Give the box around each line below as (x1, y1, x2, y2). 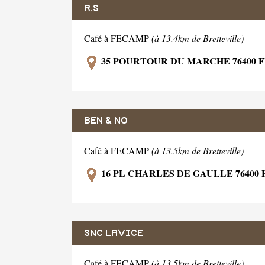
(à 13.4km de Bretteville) (151, 32, 244, 45)
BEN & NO (84, 116, 128, 126)
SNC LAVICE (84, 228, 143, 238)
